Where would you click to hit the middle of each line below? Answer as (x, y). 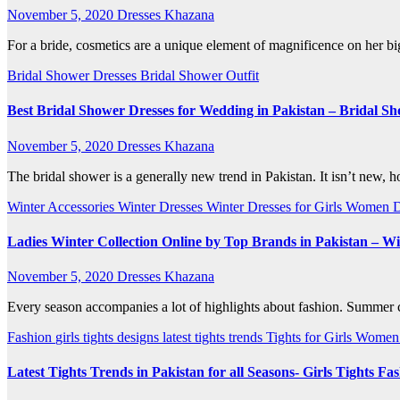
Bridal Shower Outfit (200, 76)
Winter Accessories (62, 206)
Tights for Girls (311, 337)
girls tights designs (109, 337)
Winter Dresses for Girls (276, 206)
